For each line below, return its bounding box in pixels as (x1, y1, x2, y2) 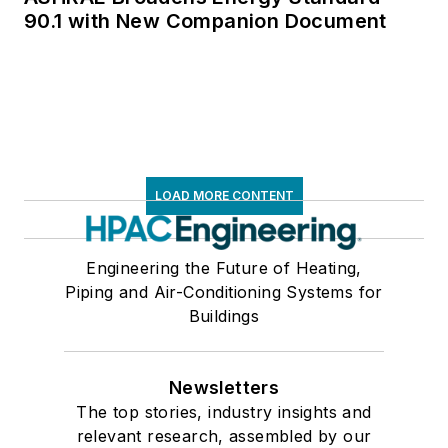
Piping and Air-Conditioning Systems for (65, 281, 383, 302)
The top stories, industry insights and (76, 401, 372, 422)
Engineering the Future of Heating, (86, 257, 362, 278)
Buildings (188, 305, 260, 326)
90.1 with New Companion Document (24, 8, 387, 33)
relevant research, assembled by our (76, 425, 372, 446)
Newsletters (168, 376, 280, 398)
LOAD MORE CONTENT (154, 187, 294, 203)
